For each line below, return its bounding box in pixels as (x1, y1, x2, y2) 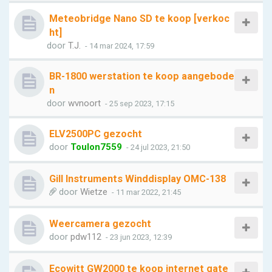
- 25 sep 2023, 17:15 (103, 99, 174, 108)
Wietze (80, 186, 107, 197)
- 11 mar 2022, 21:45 (110, 188, 181, 197)
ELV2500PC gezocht (49, 128, 142, 140)
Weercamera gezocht (49, 218, 151, 229)
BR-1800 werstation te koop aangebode (49, 70, 234, 82)
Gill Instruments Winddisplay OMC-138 (49, 173, 226, 185)
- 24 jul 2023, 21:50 (124, 143, 190, 152)
